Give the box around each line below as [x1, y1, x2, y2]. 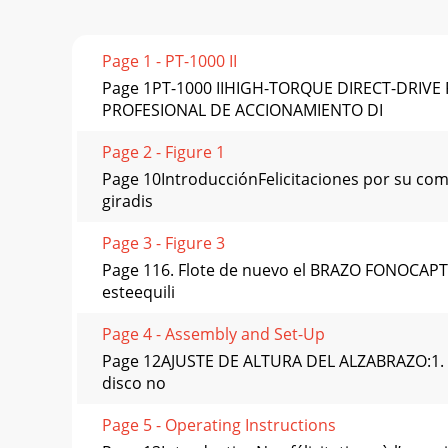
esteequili [102, 281, 175, 304]
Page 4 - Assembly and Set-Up [102, 323, 325, 346]
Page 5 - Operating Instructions [102, 414, 336, 437]
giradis [102, 190, 153, 213]
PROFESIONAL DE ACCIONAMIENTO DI [102, 99, 383, 122]
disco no [102, 372, 166, 395]
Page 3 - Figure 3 [102, 232, 225, 255]
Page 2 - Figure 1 [102, 141, 225, 164]
